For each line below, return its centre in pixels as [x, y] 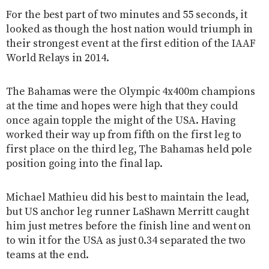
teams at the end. [48, 255]
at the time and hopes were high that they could [122, 106]
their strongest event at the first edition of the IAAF [131, 44]
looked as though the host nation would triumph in [130, 29]
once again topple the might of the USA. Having [121, 120]
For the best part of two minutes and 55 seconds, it [127, 15]
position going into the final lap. [85, 164]
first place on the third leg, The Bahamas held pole [129, 149]
